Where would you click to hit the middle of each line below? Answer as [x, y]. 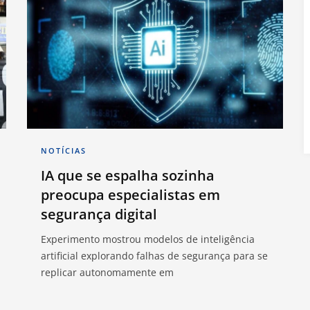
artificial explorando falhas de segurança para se [154, 256]
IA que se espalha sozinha [128, 176]
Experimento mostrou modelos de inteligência [148, 239]
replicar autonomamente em [107, 273]
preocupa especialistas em [130, 195]
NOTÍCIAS [64, 151]
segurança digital [99, 215]
